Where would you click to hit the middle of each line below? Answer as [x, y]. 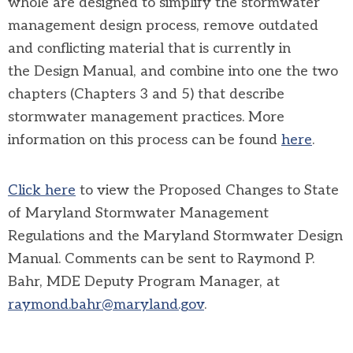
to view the [117, 190]
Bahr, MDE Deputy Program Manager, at [144, 282]
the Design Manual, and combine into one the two [173, 71]
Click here [42, 190]
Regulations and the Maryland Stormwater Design [175, 236]
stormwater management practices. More [146, 117]
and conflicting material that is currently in [149, 48]
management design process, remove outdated [163, 26]
